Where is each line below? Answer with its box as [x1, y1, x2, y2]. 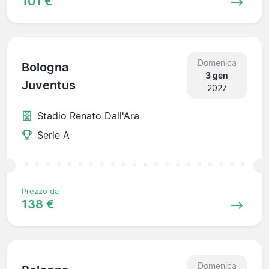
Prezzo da [22, 186, 59, 196]
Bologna [22, 60, 68, 75]
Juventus [22, 78, 76, 93]
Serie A [37, 128, 70, 141]
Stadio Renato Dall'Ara [37, 109, 139, 122]
